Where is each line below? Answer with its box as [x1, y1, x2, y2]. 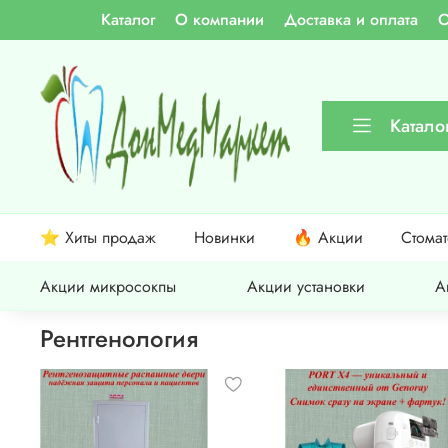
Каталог [101, 8, 156, 31]
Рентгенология [40, 320, 198, 356]
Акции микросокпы [40, 274, 176, 298]
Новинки [193, 225, 255, 249]
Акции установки [246, 274, 365, 298]
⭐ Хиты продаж [40, 225, 156, 249]
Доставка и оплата [284, 8, 419, 31]
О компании [175, 8, 265, 31]
